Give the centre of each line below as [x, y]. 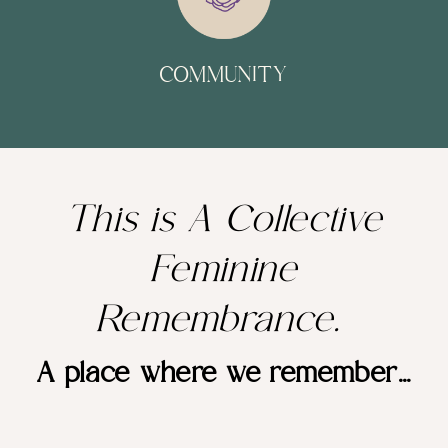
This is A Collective [224, 222]
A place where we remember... [224, 374]
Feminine [224, 272]
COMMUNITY [224, 75]
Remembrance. [217, 322]
